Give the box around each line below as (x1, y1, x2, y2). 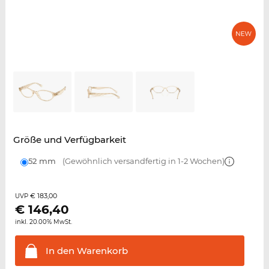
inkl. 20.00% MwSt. (14, 218, 72, 226)
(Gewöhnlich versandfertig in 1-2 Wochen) (60, 156, 225, 166)
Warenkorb (74, 245, 128, 257)
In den (45, 245, 74, 257)
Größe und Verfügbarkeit (13, 134, 126, 146)
